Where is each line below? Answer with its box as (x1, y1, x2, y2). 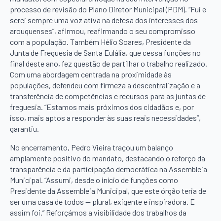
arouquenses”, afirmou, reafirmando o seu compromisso (10, 26, 195, 36)
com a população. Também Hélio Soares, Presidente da (10, 37, 191, 47)
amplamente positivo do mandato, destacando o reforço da (10, 153, 205, 163)
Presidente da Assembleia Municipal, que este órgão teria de (10, 186, 206, 196)
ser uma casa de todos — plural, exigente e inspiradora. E (10, 197, 195, 207)
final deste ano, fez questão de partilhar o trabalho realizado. (10, 59, 207, 69)
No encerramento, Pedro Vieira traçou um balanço (10, 143, 173, 152)
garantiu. (10, 124, 39, 134)
